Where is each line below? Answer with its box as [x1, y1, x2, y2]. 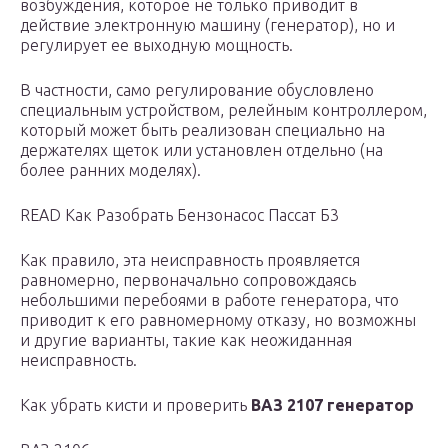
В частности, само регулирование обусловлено [20, 81, 374, 100]
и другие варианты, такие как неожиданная [20, 331, 352, 350]
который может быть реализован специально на [20, 121, 385, 140]
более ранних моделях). [20, 161, 201, 180]
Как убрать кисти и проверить [20, 396, 251, 415]
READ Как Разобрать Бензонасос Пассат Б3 [20, 206, 339, 225]
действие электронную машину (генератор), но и [20, 16, 395, 35]
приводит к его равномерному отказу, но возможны [20, 311, 416, 330]
